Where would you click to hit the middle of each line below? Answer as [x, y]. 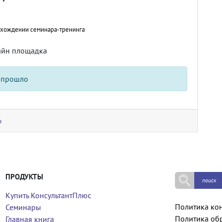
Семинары [23, 207]
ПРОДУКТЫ [24, 176]
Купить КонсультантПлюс [48, 195]
